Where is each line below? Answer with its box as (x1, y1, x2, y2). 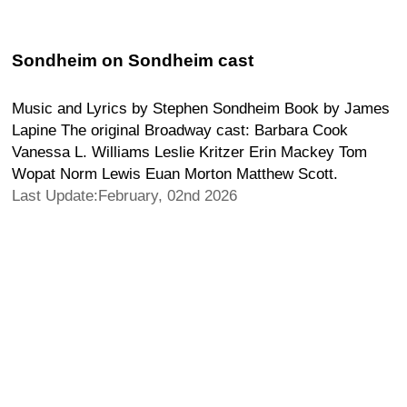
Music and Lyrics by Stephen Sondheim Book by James (12, 99, 390, 117)
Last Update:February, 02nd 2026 (12, 186, 237, 204)
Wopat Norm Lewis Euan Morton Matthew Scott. (12, 164, 338, 183)
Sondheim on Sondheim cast (12, 50, 253, 70)
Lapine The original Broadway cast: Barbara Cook (12, 121, 348, 139)
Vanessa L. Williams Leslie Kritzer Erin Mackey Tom (12, 143, 367, 161)
